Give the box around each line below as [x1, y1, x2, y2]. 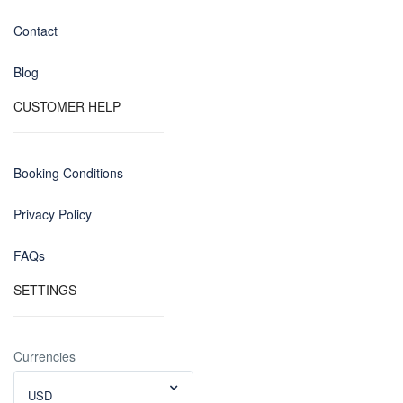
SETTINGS [13, 281, 76, 299]
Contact [13, 22, 58, 40]
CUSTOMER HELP [13, 97, 121, 115]
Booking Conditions [13, 164, 123, 182]
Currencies [13, 347, 76, 365]
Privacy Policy [13, 205, 92, 223]
